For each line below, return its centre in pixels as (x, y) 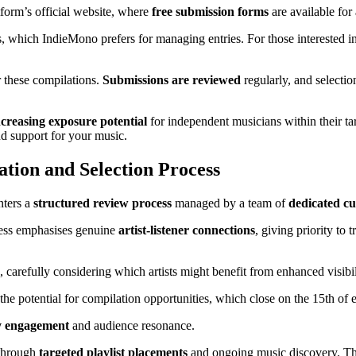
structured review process (103, 203)
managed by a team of (230, 203)
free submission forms (210, 12)
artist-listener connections (187, 230)
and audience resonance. (132, 326)
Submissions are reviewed (172, 80)
